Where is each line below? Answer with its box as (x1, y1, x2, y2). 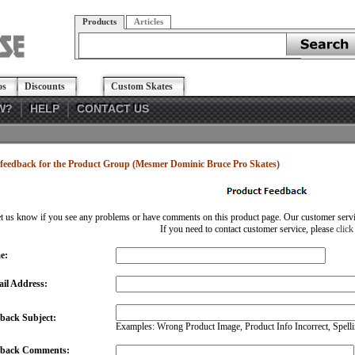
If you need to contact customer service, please (159, 223, 336, 235)
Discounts (25, 81, 65, 92)
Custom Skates (111, 81, 173, 92)
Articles (134, 17, 163, 26)
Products (82, 17, 116, 26)
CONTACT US (77, 102, 149, 115)
